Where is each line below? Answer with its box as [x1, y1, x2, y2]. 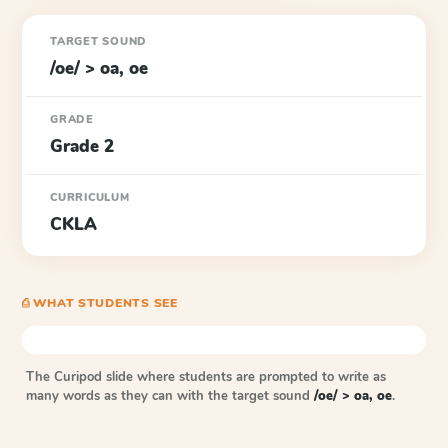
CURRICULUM [50, 190, 130, 205]
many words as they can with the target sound [26, 387, 314, 405]
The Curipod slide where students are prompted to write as [26, 368, 386, 386]
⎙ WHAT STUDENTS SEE [22, 295, 178, 311]
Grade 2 [50, 135, 114, 158]
